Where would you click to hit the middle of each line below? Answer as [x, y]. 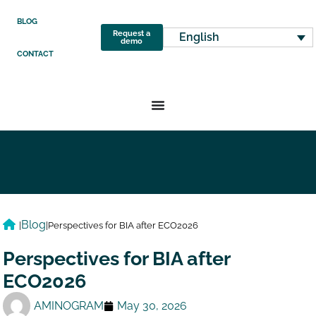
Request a [132, 33]
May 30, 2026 [152, 305]
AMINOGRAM [69, 305]
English [199, 37]
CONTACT [36, 54]
